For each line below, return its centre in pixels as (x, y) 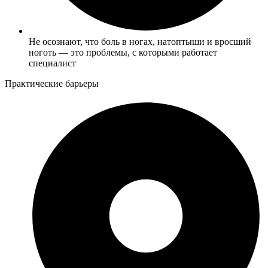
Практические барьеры (52, 84)
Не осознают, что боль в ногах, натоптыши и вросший (140, 42)
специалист (52, 63)
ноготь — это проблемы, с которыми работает (123, 53)
